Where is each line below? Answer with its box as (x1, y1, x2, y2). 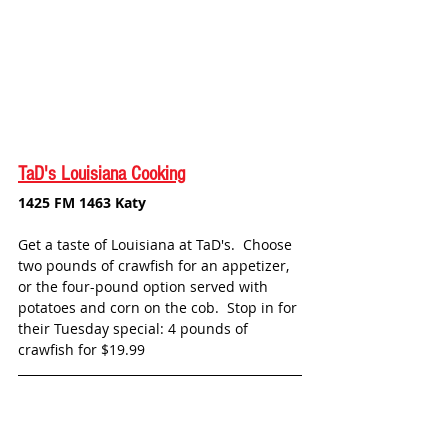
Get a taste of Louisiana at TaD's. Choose (18, 235, 296, 255)
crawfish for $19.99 (18, 340, 145, 360)
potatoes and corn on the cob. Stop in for (18, 298, 301, 318)
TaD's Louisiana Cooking (18, 163, 185, 186)
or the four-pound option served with (18, 277, 272, 297)
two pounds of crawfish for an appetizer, (18, 256, 293, 276)
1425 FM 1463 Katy (18, 193, 146, 213)
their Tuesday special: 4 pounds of (18, 319, 252, 339)
